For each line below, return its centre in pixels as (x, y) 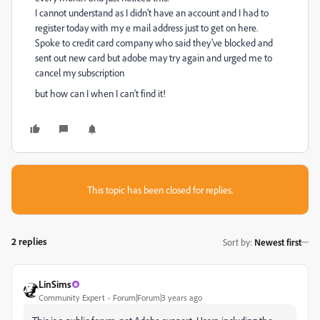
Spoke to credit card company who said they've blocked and (154, 42)
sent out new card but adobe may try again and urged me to (154, 57)
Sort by (236, 242)
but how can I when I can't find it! (101, 93)
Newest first (278, 242)
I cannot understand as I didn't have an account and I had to (152, 12)
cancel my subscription (81, 72)
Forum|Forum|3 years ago (157, 297)
